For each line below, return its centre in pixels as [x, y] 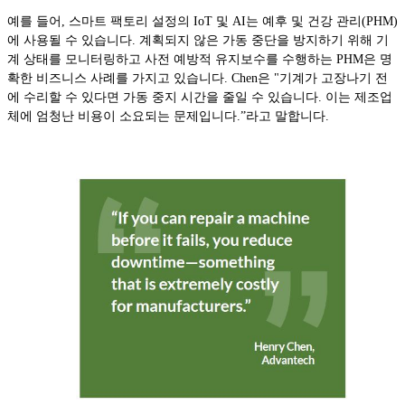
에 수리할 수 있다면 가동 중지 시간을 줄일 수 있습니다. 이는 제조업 [200, 97]
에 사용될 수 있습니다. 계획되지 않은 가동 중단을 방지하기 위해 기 [198, 40]
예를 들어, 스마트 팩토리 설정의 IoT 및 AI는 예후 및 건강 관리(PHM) [202, 21]
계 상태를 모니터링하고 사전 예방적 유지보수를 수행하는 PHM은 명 [200, 59]
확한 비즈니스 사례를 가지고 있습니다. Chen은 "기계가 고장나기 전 [198, 78]
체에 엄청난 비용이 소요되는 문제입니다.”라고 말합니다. [168, 116]
